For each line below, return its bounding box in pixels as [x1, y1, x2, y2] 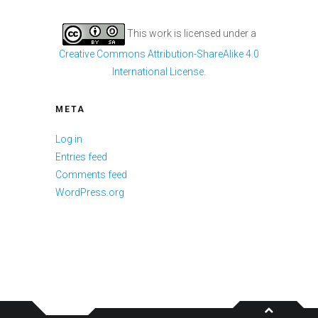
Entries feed [55, 151, 107, 163]
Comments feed [55, 169, 127, 181]
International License [112, 66, 204, 78]
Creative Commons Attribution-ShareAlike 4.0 [59, 48, 259, 60]
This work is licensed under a [124, 28, 256, 40]
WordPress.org [55, 187, 124, 199]
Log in [55, 133, 82, 146]
